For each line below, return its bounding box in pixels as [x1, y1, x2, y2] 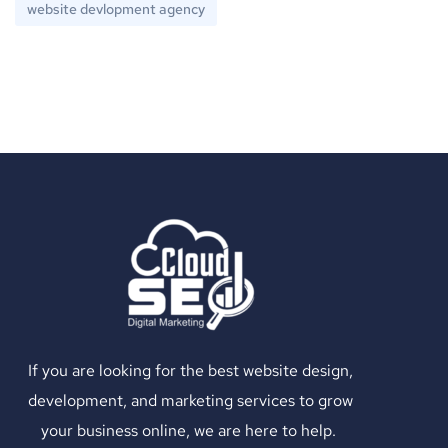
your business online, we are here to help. [40, 420, 340, 442]
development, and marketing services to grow [27, 390, 353, 412]
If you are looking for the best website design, [27, 360, 353, 382]
